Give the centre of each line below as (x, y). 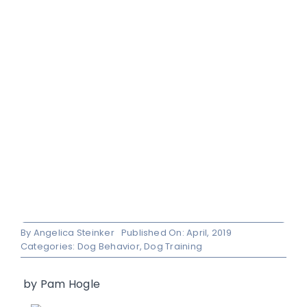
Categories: (49, 247)
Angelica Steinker (74, 233)
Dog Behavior (108, 247)
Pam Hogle (70, 284)
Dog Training (173, 247)
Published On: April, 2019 (176, 233)
